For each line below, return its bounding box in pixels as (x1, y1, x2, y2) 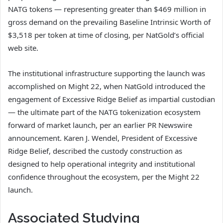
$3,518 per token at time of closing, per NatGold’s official (8, 30, 204, 40)
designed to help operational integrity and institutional (8, 159, 195, 169)
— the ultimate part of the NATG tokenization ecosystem (8, 107, 201, 117)
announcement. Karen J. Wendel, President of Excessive (8, 133, 197, 143)
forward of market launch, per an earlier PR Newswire (8, 120, 192, 130)
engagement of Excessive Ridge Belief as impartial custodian (8, 94, 215, 105)
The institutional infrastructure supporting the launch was (8, 68, 205, 79)
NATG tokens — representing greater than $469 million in (8, 4, 206, 14)
